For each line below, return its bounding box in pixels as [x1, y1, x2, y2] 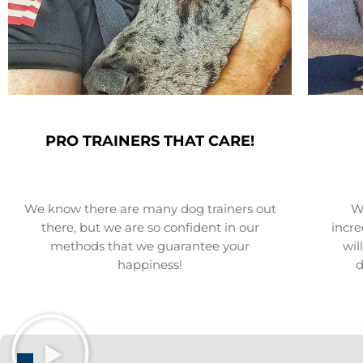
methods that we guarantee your [50, 238, 250, 254]
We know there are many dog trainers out [23, 201, 276, 216]
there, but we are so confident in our [41, 220, 259, 235]
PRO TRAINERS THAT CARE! [45, 132, 255, 151]
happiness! [117, 257, 183, 272]
